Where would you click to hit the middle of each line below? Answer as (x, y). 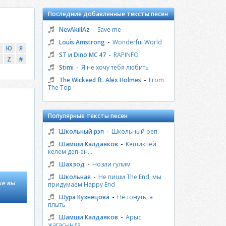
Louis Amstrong (82, 42)
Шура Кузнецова (84, 197)
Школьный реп (134, 131)
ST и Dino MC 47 (82, 55)
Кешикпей (141, 144)
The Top (60, 88)
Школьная (75, 177)
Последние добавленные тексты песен (108, 14)
